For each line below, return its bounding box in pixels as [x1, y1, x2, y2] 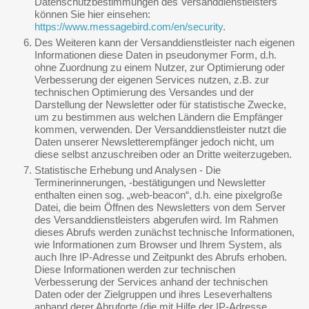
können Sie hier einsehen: [34, 8, 150, 20]
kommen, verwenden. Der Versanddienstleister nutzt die [34, 123, 286, 135]
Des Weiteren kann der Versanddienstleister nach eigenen [34, 37, 295, 48]
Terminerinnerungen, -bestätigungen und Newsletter [34, 177, 266, 188]
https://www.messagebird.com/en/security [34, 21, 223, 32]
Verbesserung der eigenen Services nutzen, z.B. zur [34, 74, 269, 86]
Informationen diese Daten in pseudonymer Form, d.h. [34, 49, 277, 61]
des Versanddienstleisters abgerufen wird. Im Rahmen [34, 214, 278, 226]
